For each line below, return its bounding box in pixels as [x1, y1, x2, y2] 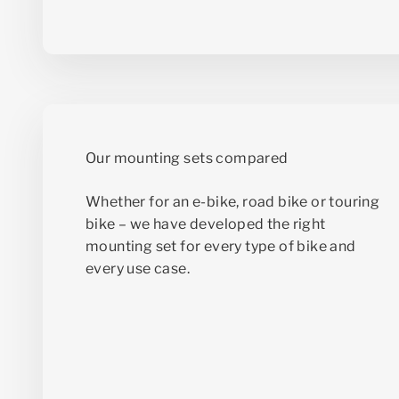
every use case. [85, 260, 191, 278]
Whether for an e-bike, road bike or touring [85, 193, 380, 211]
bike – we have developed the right [85, 216, 326, 233]
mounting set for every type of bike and [85, 238, 356, 256]
